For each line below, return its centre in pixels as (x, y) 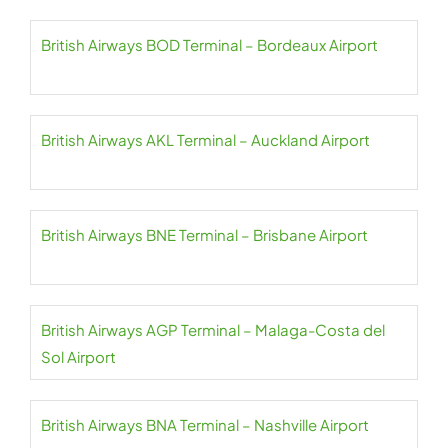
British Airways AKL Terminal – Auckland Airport (205, 139)
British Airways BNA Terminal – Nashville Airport (205, 424)
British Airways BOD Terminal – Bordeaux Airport (209, 44)
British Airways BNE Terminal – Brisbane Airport (204, 234)
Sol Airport (78, 356)
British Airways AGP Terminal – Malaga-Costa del (213, 329)
